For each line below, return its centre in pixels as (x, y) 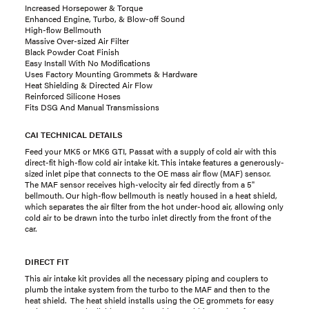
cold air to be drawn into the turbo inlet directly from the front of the (148, 217)
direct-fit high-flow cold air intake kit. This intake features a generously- (154, 162)
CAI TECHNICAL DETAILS (74, 134)
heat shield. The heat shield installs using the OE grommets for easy (149, 300)
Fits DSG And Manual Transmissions (92, 107)
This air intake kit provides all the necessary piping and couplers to (147, 278)
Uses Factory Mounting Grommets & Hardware (111, 74)
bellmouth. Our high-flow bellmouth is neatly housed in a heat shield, (151, 195)
